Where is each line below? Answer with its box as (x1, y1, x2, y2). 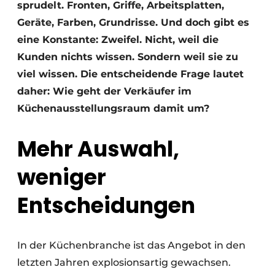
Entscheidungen (17, 190, 195, 221)
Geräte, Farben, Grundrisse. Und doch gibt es (17, 17, 249, 28)
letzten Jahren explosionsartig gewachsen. (17, 257, 231, 269)
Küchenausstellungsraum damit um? (17, 103, 209, 114)
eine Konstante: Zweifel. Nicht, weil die (17, 34, 219, 45)
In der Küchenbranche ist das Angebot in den (17, 239, 246, 252)
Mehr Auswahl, (17, 134, 179, 165)
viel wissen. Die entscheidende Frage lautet (17, 68, 244, 80)
